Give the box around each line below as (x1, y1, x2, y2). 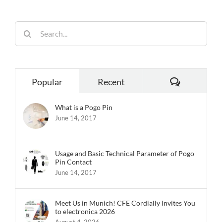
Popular (32, 76, 62, 87)
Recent (97, 76, 125, 87)
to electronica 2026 (55, 207, 115, 216)
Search (14, 22, 35, 31)
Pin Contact (55, 157, 92, 166)
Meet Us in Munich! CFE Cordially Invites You (55, 198, 195, 207)
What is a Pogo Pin (55, 103, 112, 111)
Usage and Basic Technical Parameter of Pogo (55, 149, 194, 158)
